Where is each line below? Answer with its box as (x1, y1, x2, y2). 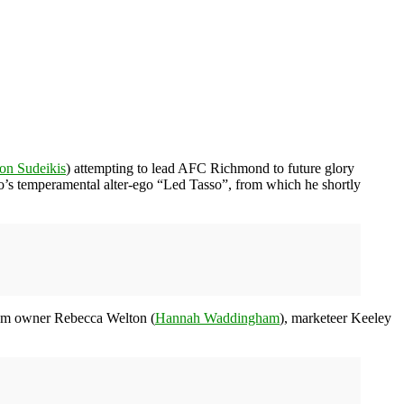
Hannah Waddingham (155, 309, 280, 326)
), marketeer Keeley (280, 309, 391, 326)
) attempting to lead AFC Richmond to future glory (66, 160, 354, 176)
